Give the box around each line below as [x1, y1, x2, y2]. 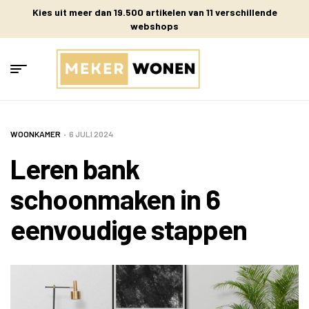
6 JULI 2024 [69, 129, 113, 139]
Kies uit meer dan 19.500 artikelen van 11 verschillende [32, 6, 277, 18]
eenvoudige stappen [10, 212, 247, 246]
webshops [130, 19, 179, 32]
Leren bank [10, 152, 139, 186]
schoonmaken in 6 [10, 182, 220, 216]
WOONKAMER [10, 129, 61, 139]
